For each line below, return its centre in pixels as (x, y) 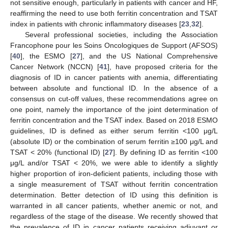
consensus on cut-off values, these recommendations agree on (114, 98)
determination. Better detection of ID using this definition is (114, 195)
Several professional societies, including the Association (121, 34)
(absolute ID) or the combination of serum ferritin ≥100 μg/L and (114, 141)
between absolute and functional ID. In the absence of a (114, 88)
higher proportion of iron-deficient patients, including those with (114, 173)
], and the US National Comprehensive (149, 56)
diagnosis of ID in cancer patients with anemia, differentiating (114, 77)
